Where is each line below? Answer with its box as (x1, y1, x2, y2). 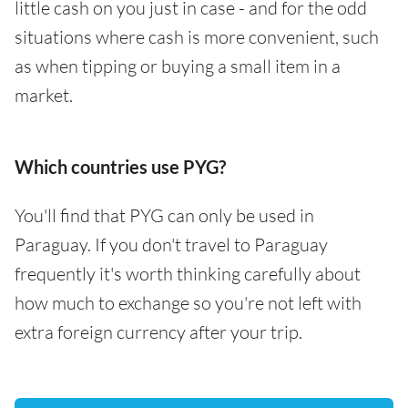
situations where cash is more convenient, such (15, 25, 379, 48)
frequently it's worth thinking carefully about (15, 261, 361, 285)
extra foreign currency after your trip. (15, 320, 302, 343)
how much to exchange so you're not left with (15, 291, 362, 314)
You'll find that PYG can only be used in (15, 203, 314, 227)
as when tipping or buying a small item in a (15, 54, 341, 77)
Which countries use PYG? (15, 155, 226, 178)
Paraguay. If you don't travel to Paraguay (15, 232, 328, 256)
